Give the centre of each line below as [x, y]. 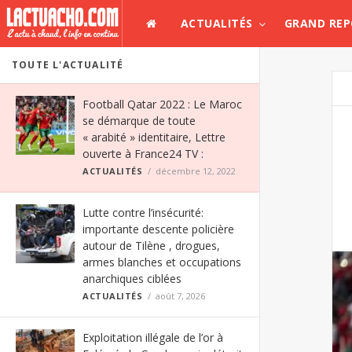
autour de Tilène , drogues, [151, 246]
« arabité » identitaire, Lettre [154, 137]
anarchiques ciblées [132, 279]
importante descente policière [158, 229]
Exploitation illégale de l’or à [153, 337]
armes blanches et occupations [162, 262]
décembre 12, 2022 [195, 171]
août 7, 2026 [180, 296]
